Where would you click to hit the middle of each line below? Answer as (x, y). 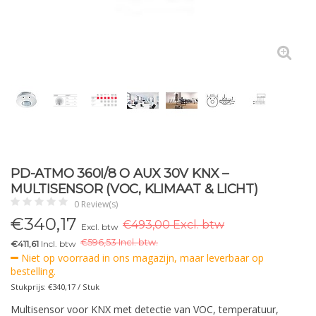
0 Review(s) (96, 204)
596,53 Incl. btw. (123, 242)
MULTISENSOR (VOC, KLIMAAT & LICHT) (134, 189)
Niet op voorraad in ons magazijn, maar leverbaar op (141, 258)
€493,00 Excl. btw (174, 225)
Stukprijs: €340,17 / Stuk (55, 287)
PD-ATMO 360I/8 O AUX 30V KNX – (120, 173)
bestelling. (33, 271)
